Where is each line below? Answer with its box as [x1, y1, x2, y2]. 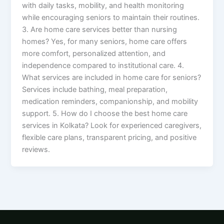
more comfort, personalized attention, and [22, 48, 166, 58]
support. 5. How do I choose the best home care [22, 108, 188, 118]
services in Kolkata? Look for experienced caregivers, [22, 120, 202, 130]
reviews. [22, 144, 50, 154]
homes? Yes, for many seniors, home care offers [22, 36, 187, 46]
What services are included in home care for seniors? [22, 72, 201, 82]
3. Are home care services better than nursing [22, 24, 177, 34]
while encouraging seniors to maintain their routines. [22, 12, 200, 22]
